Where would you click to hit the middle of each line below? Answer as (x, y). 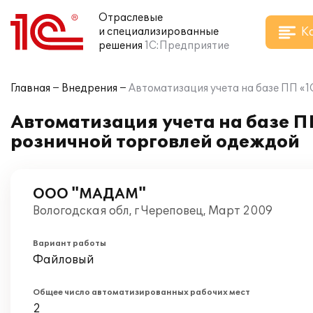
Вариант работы (70, 243)
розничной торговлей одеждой (155, 142)
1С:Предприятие (187, 46)
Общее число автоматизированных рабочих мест (141, 292)
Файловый (64, 260)
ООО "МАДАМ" (89, 194)
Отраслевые (131, 18)
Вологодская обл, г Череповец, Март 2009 (153, 211)
